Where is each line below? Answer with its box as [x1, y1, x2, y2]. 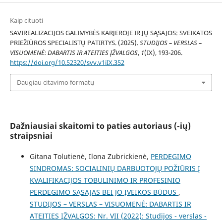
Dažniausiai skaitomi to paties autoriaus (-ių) [9, 120, 191, 131]
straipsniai [9, 130, 53, 141]
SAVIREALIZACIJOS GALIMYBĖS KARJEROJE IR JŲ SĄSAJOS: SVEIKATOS [9, 28, 212, 38]
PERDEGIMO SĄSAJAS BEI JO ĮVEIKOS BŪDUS [29, 187, 178, 197]
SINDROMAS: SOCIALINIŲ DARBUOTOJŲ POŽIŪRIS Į [29, 163, 200, 173]
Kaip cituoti [9, 16, 43, 25]
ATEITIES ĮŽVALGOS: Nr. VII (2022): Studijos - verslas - [29, 211, 207, 221]
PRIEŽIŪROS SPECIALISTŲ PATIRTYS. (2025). [9, 38, 140, 48]
